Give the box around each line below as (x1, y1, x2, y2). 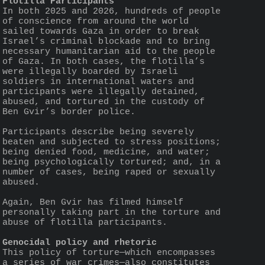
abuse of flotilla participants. (2, 217, 167, 228)
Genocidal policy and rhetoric (2, 237, 157, 248)
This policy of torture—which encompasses (2, 247, 215, 258)
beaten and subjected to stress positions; (2, 137, 221, 147)
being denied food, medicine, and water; (2, 147, 210, 157)
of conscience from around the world (2, 16, 189, 27)
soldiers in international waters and (2, 76, 194, 87)
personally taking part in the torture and (2, 207, 221, 218)
